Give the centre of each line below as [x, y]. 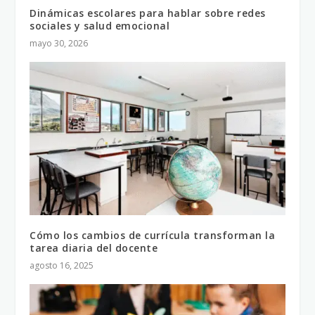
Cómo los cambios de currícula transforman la [153, 235]
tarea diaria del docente [94, 247]
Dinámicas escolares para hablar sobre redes [148, 13]
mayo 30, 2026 [59, 43]
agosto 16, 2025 [62, 265]
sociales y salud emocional [100, 25]
